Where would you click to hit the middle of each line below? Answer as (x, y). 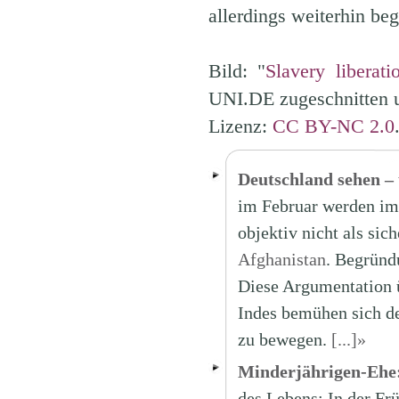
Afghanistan (281, 259)
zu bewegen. (284, 339)
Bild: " (237, 71)
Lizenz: (240, 126)
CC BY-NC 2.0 (333, 126)
